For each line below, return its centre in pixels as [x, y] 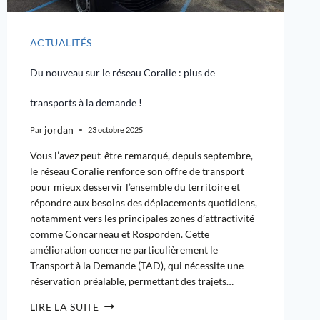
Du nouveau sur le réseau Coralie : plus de [122, 73]
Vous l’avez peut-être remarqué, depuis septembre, [141, 155]
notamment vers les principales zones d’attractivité [142, 218]
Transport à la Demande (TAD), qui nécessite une [136, 265]
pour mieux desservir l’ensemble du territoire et [135, 186]
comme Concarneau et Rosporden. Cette [119, 234]
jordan [59, 129]
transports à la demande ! [86, 103]
